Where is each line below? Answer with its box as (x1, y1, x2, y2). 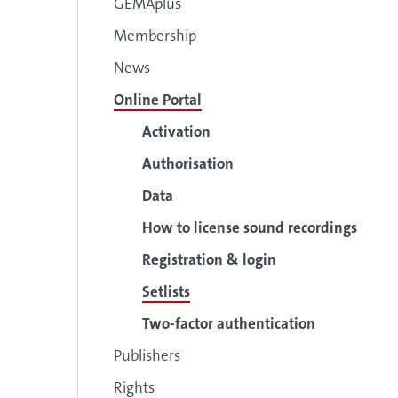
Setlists (142, 282, 190, 301)
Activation (142, 122, 211, 141)
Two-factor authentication (142, 314, 315, 333)
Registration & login (142, 250, 276, 269)
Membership (114, 26, 196, 45)
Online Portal (114, 90, 202, 109)
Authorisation (142, 154, 234, 173)
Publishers (114, 346, 180, 365)
